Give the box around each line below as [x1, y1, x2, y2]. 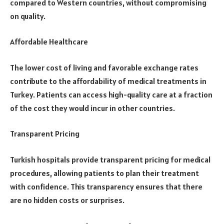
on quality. [10, 10, 45, 21]
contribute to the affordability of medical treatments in [10, 75, 206, 86]
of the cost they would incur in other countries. [10, 102, 175, 113]
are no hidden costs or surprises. [10, 194, 124, 205]
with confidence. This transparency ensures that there [10, 181, 202, 191]
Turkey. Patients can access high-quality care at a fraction [10, 89, 212, 99]
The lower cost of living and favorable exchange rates [10, 62, 198, 72]
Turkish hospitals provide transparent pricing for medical [10, 154, 210, 164]
